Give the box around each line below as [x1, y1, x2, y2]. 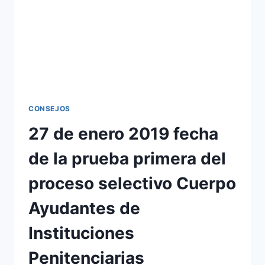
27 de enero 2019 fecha [28, 123, 218, 144]
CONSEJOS [28, 104, 70, 113]
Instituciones [28, 222, 134, 243]
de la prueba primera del [28, 148, 226, 169]
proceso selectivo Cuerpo [28, 173, 236, 193]
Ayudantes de [28, 198, 140, 218]
